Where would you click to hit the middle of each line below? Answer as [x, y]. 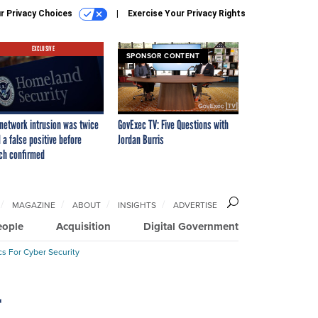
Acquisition [83, 226]
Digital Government [191, 226]
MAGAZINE [34, 204]
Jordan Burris [141, 139]
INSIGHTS [137, 204]
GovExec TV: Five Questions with [173, 125]
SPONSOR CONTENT [163, 55]
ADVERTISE [195, 204]
